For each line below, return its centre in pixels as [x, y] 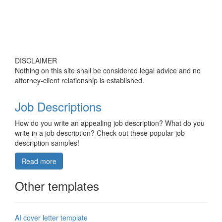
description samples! [47, 143]
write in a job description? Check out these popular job [100, 133]
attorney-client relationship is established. [80, 81]
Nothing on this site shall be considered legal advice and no [108, 71]
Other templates [57, 186]
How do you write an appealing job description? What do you [110, 123]
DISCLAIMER [36, 61]
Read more [39, 161]
